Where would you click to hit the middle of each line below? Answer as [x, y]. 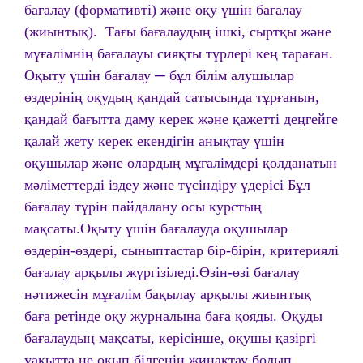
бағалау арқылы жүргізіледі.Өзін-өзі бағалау [162, 272]
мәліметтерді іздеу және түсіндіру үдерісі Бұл [167, 185]
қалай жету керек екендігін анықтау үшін [154, 141]
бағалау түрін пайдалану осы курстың [143, 207]
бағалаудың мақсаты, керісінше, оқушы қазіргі [170, 338]
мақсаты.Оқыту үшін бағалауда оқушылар [156, 228]
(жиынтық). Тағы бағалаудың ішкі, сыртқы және [178, 32]
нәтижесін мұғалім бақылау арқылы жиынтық [168, 294]
